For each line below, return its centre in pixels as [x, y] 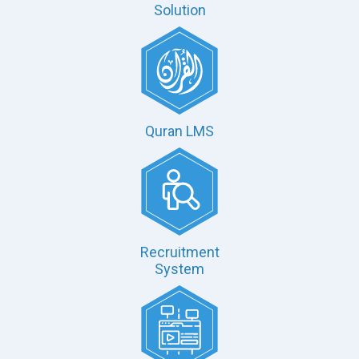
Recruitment [179, 252]
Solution [179, 10]
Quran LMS [179, 131]
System [179, 269]
